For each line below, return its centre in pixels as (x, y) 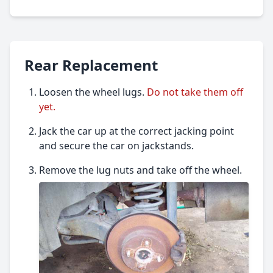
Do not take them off (195, 92)
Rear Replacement (91, 65)
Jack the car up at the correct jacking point (136, 131)
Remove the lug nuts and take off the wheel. (140, 170)
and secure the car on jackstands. (116, 145)
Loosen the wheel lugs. (93, 92)
